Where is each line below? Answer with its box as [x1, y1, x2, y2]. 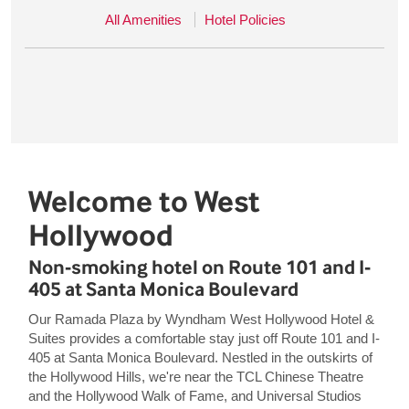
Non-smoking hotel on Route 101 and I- [27, 256, 371, 278]
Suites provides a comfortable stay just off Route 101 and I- [27, 330, 380, 346]
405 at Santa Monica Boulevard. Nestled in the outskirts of [27, 350, 372, 365]
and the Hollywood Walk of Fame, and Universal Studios [27, 388, 362, 404]
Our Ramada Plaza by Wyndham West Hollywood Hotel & [27, 311, 374, 327]
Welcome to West [27, 184, 260, 219]
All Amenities [105, 12, 182, 27]
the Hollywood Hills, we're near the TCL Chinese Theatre [27, 369, 363, 384]
